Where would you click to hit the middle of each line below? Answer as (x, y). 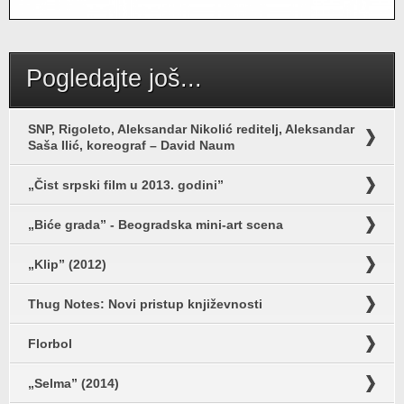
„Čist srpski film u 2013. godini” (126, 184)
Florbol (50, 343)
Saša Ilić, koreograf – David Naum (131, 145)
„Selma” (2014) (73, 383)
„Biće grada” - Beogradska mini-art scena (156, 224)
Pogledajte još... (114, 78)
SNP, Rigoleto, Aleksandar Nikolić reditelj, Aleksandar (191, 129)
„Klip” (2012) (67, 264)
